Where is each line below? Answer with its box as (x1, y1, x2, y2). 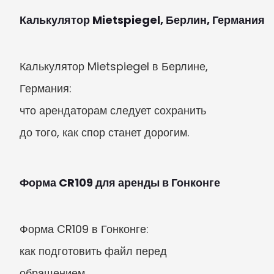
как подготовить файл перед (20, 243, 167, 259)
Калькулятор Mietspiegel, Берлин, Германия (20, 12, 265, 28)
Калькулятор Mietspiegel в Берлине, (20, 59, 208, 74)
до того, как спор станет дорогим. (20, 125, 189, 140)
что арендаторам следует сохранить (20, 103, 206, 118)
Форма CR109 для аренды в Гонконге (20, 175, 220, 190)
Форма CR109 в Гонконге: (20, 221, 149, 237)
